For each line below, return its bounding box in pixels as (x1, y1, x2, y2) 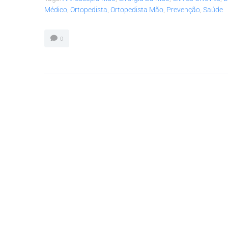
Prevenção (166, 6, 200, 14)
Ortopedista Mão (110, 6, 163, 14)
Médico (44, 6, 67, 14)
